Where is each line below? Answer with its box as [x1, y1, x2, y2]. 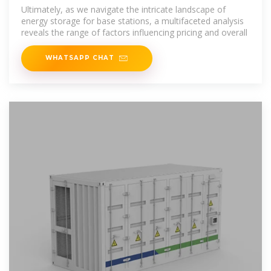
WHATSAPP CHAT [45, 54, 114, 62]
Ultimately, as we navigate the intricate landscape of [21, 4, 226, 16]
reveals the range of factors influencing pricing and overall [21, 27, 247, 39]
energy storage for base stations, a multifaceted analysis [21, 15, 244, 27]
